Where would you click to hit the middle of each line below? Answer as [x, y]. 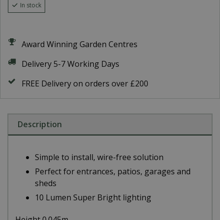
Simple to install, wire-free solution [99, 157]
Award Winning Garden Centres [80, 44]
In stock [31, 5]
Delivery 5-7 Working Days [70, 64]
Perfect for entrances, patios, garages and [113, 171]
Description [40, 124]
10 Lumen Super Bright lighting [93, 197]
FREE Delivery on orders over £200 [85, 83]
